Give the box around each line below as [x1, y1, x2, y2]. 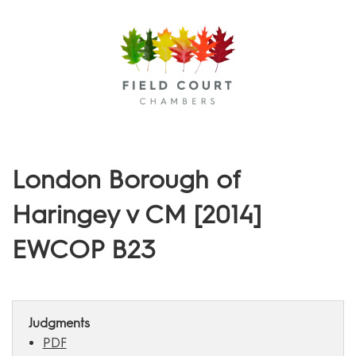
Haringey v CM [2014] [12, 199, 262, 230]
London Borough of [12, 164, 241, 195]
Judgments [29, 315, 90, 331]
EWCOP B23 [12, 234, 156, 265]
